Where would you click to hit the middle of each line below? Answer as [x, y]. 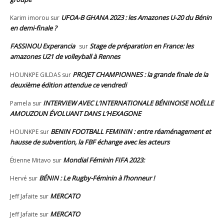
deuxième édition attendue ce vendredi [68, 85]
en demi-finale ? [33, 28]
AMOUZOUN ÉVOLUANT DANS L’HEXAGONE [75, 113]
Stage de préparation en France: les [141, 46]
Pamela [20, 103]
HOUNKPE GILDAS [35, 74]
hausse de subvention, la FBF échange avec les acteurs [90, 142]
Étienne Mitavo [30, 160]
